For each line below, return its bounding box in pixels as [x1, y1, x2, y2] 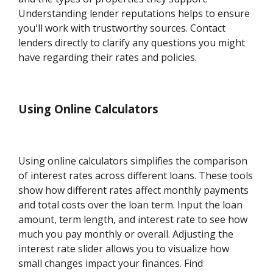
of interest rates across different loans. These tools [18, 168, 253, 182]
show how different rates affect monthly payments [18, 183, 249, 197]
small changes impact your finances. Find [18, 256, 204, 270]
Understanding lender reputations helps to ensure [18, 7, 250, 21]
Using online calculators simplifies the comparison [18, 154, 248, 168]
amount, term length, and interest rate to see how [18, 212, 248, 226]
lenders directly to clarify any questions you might [18, 36, 246, 50]
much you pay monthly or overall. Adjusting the [18, 227, 234, 241]
